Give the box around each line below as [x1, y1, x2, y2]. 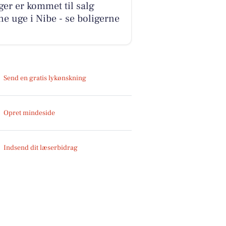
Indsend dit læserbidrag [4, 143, 78, 152]
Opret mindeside [4, 108, 55, 118]
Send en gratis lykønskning [4, 73, 87, 83]
